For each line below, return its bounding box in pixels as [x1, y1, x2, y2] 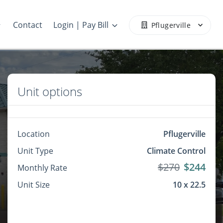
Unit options [17, 83, 82, 100]
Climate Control [147, 145, 206, 156]
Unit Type [17, 145, 53, 156]
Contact [12, 19, 42, 30]
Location [17, 128, 50, 139]
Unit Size [17, 179, 50, 190]
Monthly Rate [17, 162, 67, 173]
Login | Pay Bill [53, 19, 109, 30]
